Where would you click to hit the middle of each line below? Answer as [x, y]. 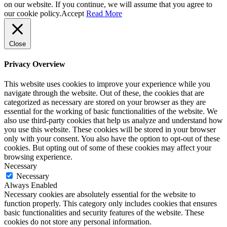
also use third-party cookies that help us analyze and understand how [113, 121]
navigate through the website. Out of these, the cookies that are [104, 93]
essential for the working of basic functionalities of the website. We [111, 111]
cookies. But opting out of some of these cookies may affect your [108, 148]
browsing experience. [38, 157]
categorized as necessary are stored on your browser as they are [105, 102]
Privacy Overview [35, 64]
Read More [104, 13]
